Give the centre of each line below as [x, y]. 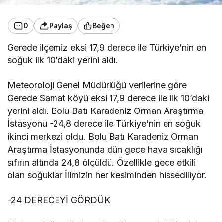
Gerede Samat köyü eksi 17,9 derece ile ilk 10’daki [109, 98]
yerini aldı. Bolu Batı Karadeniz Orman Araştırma [106, 111]
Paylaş [61, 26]
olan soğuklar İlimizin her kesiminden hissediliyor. [107, 175]
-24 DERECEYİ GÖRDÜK [59, 200]
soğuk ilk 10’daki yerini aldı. [63, 60]
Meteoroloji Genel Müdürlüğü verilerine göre [97, 85]
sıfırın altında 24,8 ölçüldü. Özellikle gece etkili [102, 162]
